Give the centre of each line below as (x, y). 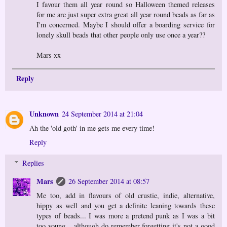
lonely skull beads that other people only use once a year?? (121, 35)
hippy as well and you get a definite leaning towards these (126, 206)
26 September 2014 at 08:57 (109, 181)
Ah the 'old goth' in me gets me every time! (92, 128)
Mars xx (49, 55)
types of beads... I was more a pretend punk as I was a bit (126, 216)
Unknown (44, 113)
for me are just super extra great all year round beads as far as (126, 15)
